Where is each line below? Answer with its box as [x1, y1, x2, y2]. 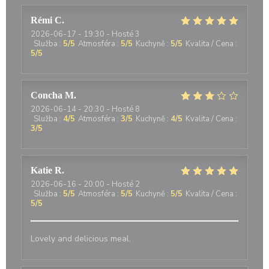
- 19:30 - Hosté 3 [76, 29, 140, 40]
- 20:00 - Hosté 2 [76, 179, 140, 190]
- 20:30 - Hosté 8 [76, 104, 140, 115]
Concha [31, 90, 62, 100]
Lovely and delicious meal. [31, 233, 131, 244]
